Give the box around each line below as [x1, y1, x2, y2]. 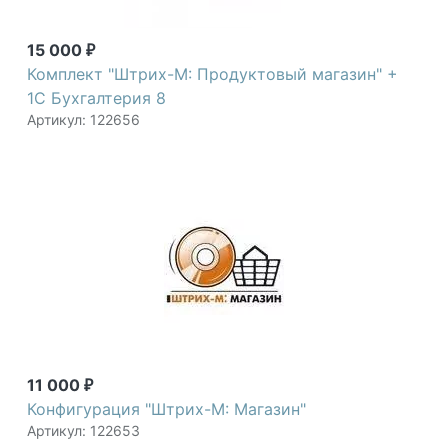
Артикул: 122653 [27, 422, 140, 440]
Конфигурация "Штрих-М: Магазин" [27, 399, 306, 420]
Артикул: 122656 [27, 111, 140, 129]
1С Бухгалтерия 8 [27, 88, 166, 109]
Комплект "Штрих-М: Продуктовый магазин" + [27, 64, 398, 85]
